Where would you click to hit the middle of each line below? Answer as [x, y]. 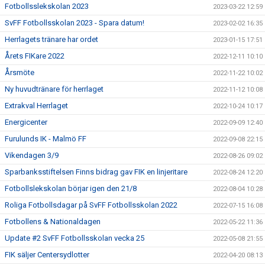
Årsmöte [20, 72]
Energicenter [26, 122]
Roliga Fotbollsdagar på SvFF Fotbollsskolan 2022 [91, 205]
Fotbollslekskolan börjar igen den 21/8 [71, 188]
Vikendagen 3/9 [32, 155]
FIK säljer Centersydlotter [47, 255]
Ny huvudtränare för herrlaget [54, 89]
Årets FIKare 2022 [35, 56]
